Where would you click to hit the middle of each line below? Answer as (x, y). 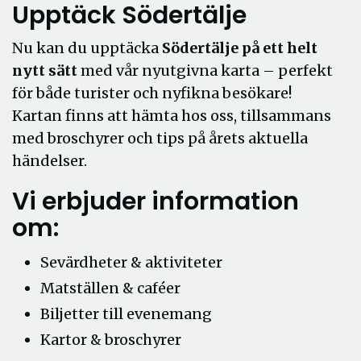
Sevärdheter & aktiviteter (131, 262)
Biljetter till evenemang (126, 314)
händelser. (50, 161)
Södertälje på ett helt (240, 48)
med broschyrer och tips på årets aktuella (160, 138)
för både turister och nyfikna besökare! (152, 93)
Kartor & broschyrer (111, 340)
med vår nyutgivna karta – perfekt (205, 71)
